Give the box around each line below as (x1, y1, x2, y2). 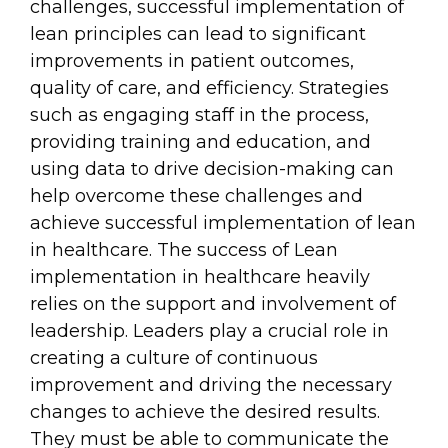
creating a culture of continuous (30, 347, 318, 370)
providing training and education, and (30, 131, 371, 154)
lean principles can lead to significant (30, 23, 366, 46)
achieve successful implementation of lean (30, 212, 416, 235)
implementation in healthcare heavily (30, 266, 370, 289)
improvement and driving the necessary (30, 374, 392, 397)
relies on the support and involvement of (30, 293, 396, 316)
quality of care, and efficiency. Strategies (30, 77, 389, 100)
